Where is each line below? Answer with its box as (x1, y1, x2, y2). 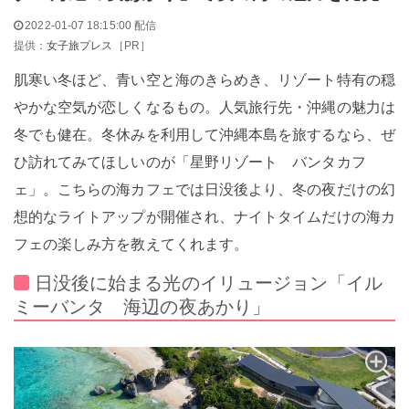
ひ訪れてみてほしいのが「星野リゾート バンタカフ (13, 151, 366, 173)
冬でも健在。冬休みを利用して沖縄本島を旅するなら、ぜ (13, 123, 395, 145)
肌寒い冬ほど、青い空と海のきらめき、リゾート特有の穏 (13, 68, 395, 90)
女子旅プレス (47, 38, 113, 52)
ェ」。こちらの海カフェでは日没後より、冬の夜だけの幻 (13, 178, 395, 200)
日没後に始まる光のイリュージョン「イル (34, 267, 383, 295)
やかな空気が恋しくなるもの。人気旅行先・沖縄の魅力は (13, 96, 395, 118)
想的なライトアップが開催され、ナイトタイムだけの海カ (13, 205, 395, 227)
